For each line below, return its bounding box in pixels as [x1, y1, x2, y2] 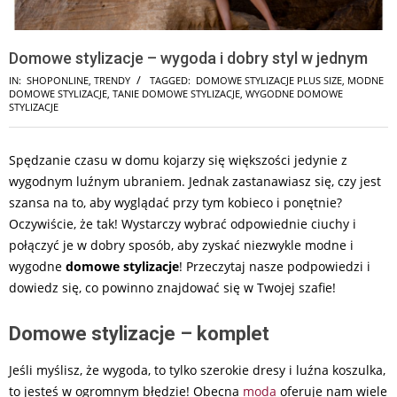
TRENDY [94, 73, 130, 87]
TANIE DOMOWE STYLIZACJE [113, 86, 240, 100]
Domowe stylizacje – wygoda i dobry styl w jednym [9, 48, 368, 67]
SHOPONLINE [27, 73, 89, 87]
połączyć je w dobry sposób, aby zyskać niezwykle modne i [9, 236, 354, 253]
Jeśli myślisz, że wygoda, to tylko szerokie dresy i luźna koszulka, [9, 361, 385, 378]
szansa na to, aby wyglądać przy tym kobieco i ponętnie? [9, 193, 342, 211]
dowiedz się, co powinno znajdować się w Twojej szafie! [9, 278, 336, 296]
